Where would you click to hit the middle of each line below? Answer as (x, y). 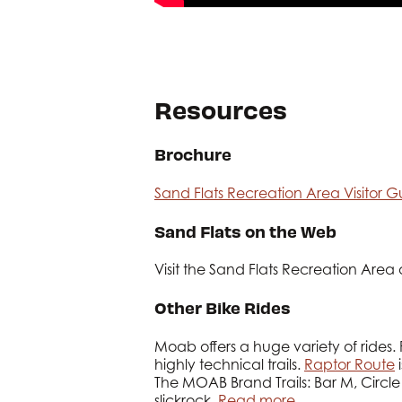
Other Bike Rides (223, 308)
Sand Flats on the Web (245, 231)
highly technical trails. (229, 364)
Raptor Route (350, 364)
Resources (221, 109)
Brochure (193, 154)
